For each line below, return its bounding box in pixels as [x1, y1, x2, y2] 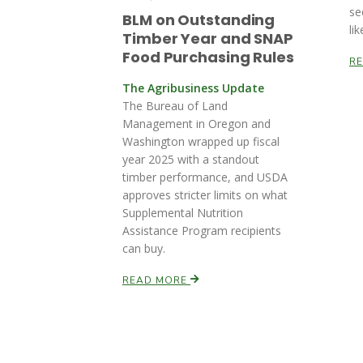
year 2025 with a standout [122, 152, 259, 167]
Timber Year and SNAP [122, 28, 293, 49]
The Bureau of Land [122, 98, 228, 113]
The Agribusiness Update [122, 80, 264, 96]
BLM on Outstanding [122, 10, 275, 30]
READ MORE [122, 274, 190, 287]
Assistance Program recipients [122, 223, 281, 238]
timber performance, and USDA [122, 169, 288, 185]
